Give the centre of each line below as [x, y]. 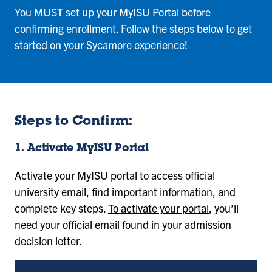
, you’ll [224, 208]
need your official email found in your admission [123, 225]
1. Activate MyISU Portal [82, 149]
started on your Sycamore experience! [101, 44]
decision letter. [48, 241]
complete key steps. [61, 208]
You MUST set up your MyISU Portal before [113, 12]
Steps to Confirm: [73, 122]
